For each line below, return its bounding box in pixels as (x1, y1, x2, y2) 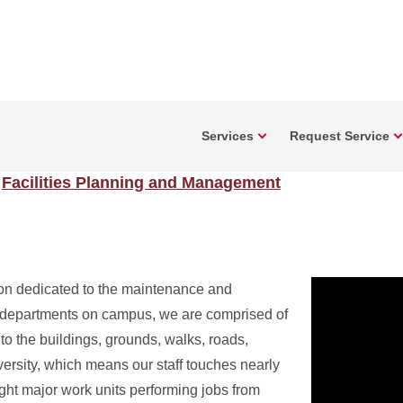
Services (201, 129, 254, 143)
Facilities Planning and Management (2, 174, 281, 192)
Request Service (290, 129, 390, 143)
